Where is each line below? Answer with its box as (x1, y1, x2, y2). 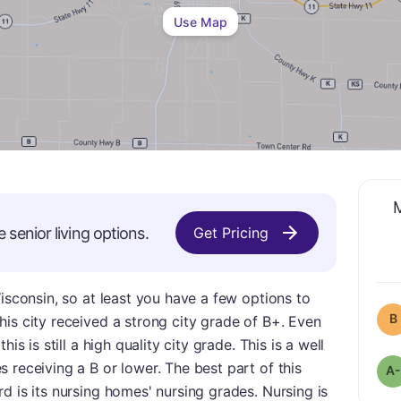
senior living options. (5, 223, 149, 243)
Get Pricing (193, 224, 269, 242)
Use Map (174, 13, 227, 30)
